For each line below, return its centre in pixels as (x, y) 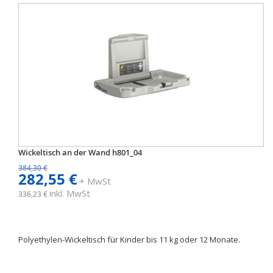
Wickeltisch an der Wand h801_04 (80, 152)
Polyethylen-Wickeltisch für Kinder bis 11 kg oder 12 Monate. (130, 239)
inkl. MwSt (70, 193)
